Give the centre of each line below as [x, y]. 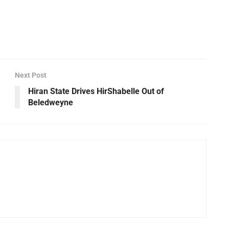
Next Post [31, 75]
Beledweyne [51, 103]
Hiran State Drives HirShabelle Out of [96, 91]
